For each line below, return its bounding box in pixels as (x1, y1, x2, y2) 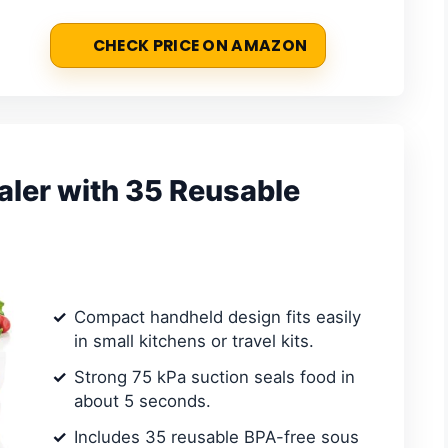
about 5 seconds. (74, 390, 211, 411)
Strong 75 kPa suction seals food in (74, 366, 355, 387)
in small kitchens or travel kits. (74, 330, 314, 351)
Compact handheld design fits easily (74, 306, 361, 327)
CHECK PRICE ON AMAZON (92, 35, 308, 57)
